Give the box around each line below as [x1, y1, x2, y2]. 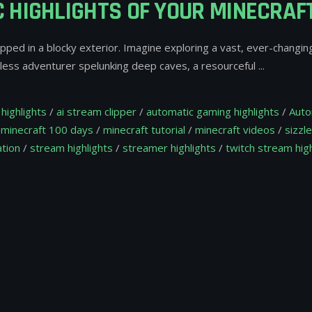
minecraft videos [195, 123, 275, 137]
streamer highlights [123, 141, 216, 155]
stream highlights [30, 141, 113, 155]
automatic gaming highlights [146, 104, 279, 119]
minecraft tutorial [103, 123, 185, 137]
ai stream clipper [56, 104, 136, 119]
